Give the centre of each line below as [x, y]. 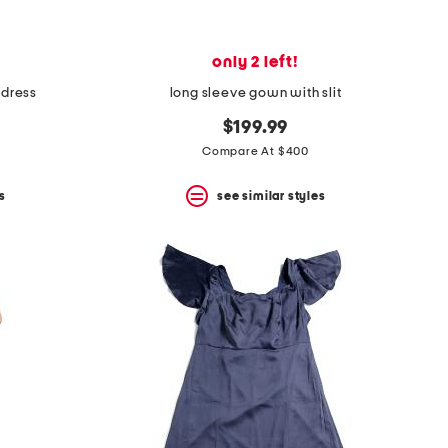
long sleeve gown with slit [255, 93]
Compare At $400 [255, 151]
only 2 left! [255, 62]
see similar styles [271, 195]
